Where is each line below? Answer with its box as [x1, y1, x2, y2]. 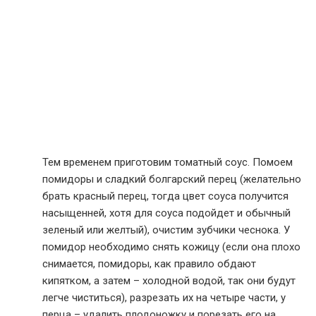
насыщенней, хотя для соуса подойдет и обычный [42, 207, 291, 219]
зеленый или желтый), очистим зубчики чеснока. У [42, 224, 290, 236]
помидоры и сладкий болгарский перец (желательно [42, 173, 301, 186]
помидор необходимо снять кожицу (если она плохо [42, 241, 300, 253]
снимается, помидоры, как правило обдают [42, 257, 256, 270]
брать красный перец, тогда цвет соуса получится [42, 190, 288, 202]
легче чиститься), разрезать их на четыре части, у [42, 291, 286, 304]
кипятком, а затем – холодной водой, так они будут [42, 274, 296, 287]
